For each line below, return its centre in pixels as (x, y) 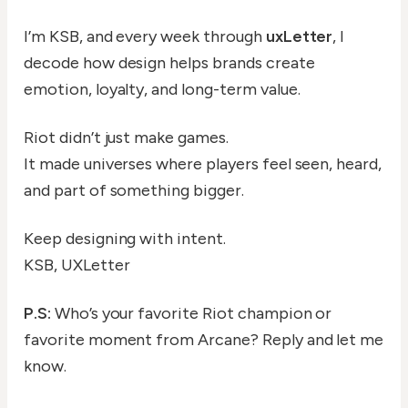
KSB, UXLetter (77, 265)
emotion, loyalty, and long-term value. (162, 90)
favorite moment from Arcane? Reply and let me (204, 340)
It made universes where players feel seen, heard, (203, 164)
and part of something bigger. (134, 191)
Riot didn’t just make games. (126, 138)
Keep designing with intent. (125, 239)
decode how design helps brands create (169, 63)
